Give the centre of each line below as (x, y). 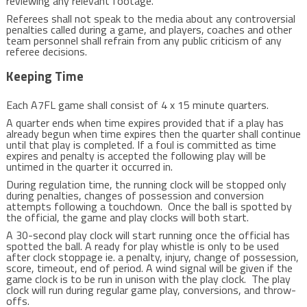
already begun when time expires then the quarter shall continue (153, 134)
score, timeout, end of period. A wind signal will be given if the (149, 268)
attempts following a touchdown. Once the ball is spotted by (149, 206)
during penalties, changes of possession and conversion (135, 195)
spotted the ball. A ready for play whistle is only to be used (142, 246)
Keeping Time (45, 76)
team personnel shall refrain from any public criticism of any (144, 40)
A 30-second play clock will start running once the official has (148, 235)
